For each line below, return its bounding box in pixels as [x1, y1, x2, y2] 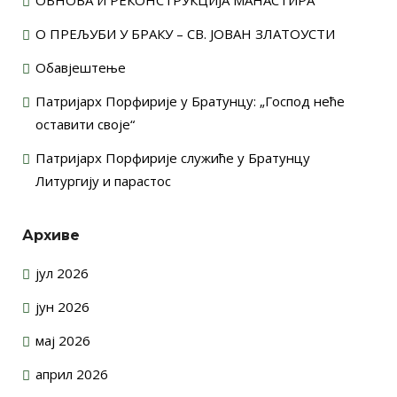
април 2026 [35, 364, 108, 383]
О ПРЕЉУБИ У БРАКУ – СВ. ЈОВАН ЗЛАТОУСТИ [35, 24, 335, 43]
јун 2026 [35, 297, 90, 315]
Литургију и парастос [35, 171, 171, 190]
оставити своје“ [35, 114, 135, 133]
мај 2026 [35, 331, 90, 349]
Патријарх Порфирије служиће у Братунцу [35, 148, 310, 167]
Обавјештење [35, 58, 126, 76]
